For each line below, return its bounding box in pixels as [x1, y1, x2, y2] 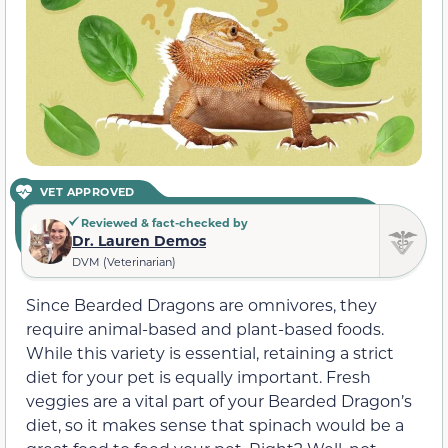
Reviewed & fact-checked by [78, 215, 248, 231]
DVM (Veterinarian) [72, 255, 176, 270]
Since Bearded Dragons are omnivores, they [26, 293, 377, 315]
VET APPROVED [40, 184, 135, 200]
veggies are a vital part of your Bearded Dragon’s [26, 389, 412, 411]
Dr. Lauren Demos [72, 231, 206, 251]
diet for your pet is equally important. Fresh [26, 365, 371, 387]
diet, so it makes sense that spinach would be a [26, 413, 404, 435]
